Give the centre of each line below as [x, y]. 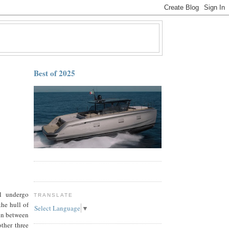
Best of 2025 [54, 73]
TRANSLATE [54, 195]
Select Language [57, 208]
